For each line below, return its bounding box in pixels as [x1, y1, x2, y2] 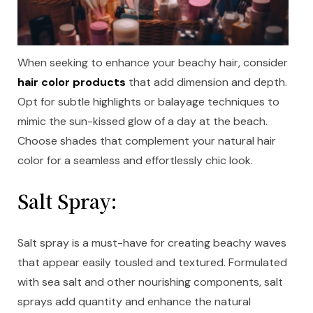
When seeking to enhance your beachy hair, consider [17, 55, 288, 71]
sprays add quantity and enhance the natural [17, 294, 251, 310]
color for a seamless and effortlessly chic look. [17, 153, 253, 168]
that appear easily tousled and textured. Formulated [17, 255, 287, 270]
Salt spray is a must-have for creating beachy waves [17, 235, 286, 251]
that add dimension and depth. [126, 75, 287, 90]
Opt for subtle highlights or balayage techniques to [17, 94, 279, 110]
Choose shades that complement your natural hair [17, 133, 276, 149]
